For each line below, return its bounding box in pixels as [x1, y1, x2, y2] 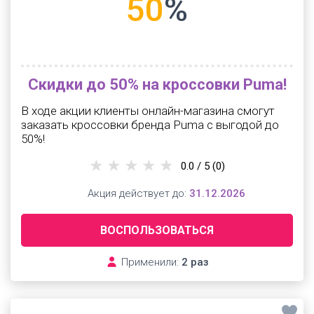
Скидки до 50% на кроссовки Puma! [27, 76, 287, 93]
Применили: [118, 256, 182, 268]
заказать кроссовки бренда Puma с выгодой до [21, 118, 279, 132]
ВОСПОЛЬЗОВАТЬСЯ [100, 224, 214, 237]
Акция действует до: [84, 187, 189, 200]
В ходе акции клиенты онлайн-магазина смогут [21, 104, 275, 118]
